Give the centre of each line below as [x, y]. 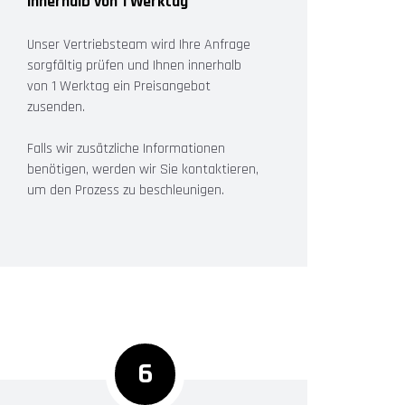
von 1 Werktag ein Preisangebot [119, 86]
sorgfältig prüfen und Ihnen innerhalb [134, 65]
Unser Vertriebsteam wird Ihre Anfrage [139, 44]
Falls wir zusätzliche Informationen [126, 148]
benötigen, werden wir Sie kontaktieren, [143, 169]
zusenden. [56, 107]
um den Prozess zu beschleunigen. [126, 190]
